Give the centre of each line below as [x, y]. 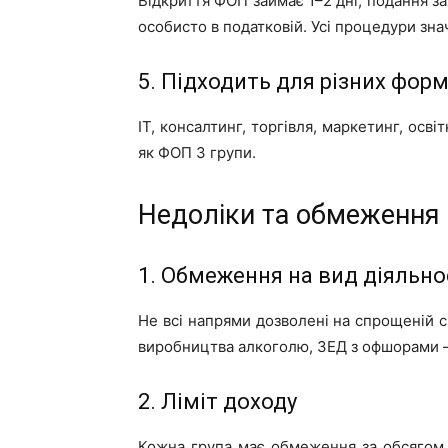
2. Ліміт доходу [217, 402]
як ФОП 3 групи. [197, 153]
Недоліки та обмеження [289, 215]
